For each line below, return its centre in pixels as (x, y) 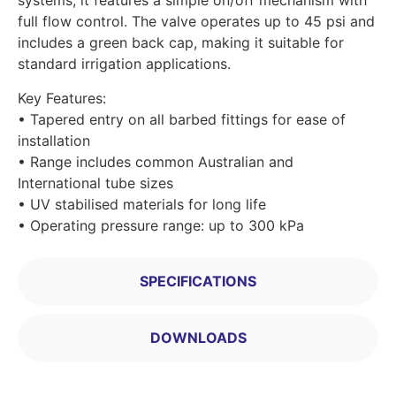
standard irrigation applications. (124, 64)
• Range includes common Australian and (156, 161)
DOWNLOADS (198, 337)
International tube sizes (95, 183)
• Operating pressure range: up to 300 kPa (161, 225)
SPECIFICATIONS (198, 281)
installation (54, 140)
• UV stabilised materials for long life (142, 204)
